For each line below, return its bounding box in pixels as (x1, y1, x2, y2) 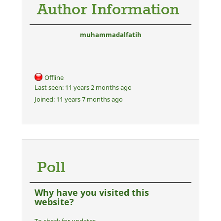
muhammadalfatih (79, 30, 142, 39)
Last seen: (35, 83, 64, 92)
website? (35, 196, 74, 208)
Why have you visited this (35, 186, 149, 199)
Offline (44, 73, 64, 82)
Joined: (35, 95, 55, 104)
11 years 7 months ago (55, 95, 123, 104)
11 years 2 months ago (64, 83, 132, 92)
